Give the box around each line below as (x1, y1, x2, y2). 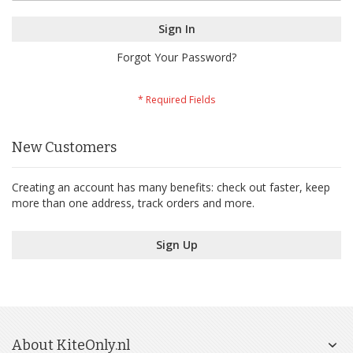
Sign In (158, 21, 195, 37)
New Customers (12, 139, 117, 157)
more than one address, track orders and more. (12, 195, 255, 211)
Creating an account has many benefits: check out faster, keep (12, 180, 330, 195)
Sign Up (155, 237, 198, 253)
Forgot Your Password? (117, 50, 236, 65)
